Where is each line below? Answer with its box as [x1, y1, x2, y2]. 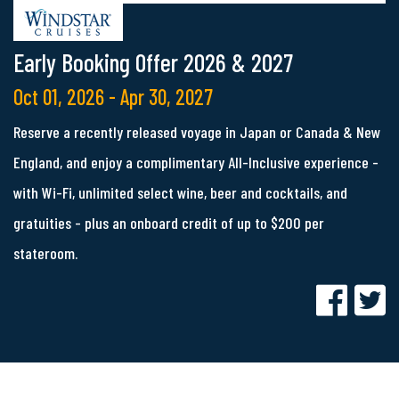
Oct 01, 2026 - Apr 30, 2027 [13, 84, 213, 110]
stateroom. [13, 243, 77, 264]
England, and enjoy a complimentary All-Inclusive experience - [13, 152, 379, 173]
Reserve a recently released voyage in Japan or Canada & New [13, 122, 380, 142]
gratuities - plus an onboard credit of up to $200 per [13, 213, 324, 233]
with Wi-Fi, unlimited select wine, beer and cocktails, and [13, 183, 347, 203]
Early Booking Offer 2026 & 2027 [13, 47, 293, 78]
